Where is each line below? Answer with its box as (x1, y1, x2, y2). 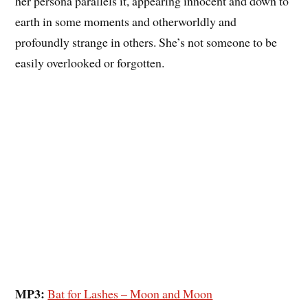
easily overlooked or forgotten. (15, 54, 165, 71)
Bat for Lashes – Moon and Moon (47, 285, 213, 302)
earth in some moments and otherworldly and (15, 12, 237, 30)
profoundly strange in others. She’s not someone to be (15, 33, 278, 50)
